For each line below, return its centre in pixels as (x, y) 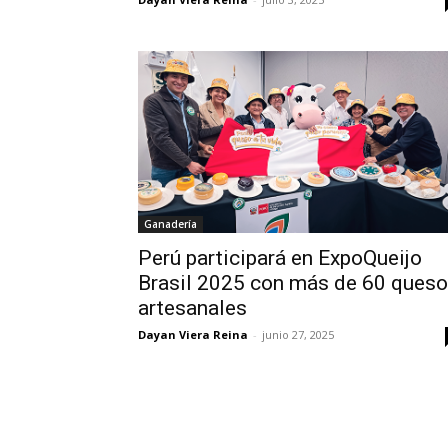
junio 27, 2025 (298, 335)
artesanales (192, 308)
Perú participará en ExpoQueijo (280, 258)
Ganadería (170, 224)
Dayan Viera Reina (193, 335)
